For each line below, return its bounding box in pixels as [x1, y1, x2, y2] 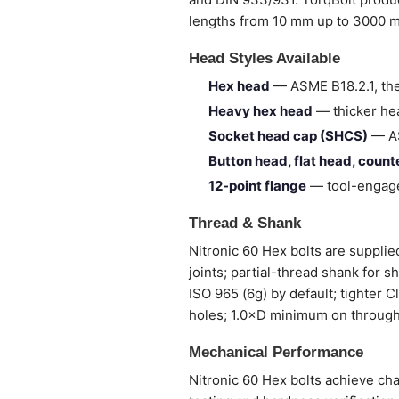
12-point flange [208, 177, 306, 194]
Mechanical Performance [189, 344, 363, 361]
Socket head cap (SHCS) [208, 127, 368, 144]
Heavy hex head [208, 102, 313, 119]
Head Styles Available [189, 50, 340, 67]
